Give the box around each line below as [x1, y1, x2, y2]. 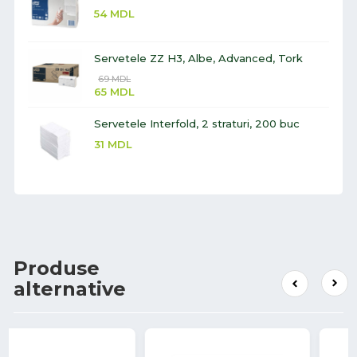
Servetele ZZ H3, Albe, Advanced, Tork [94, 52, 303, 65]
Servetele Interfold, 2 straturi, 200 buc [94, 117, 300, 131]
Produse [14, 257, 100, 280]
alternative [14, 277, 126, 301]
